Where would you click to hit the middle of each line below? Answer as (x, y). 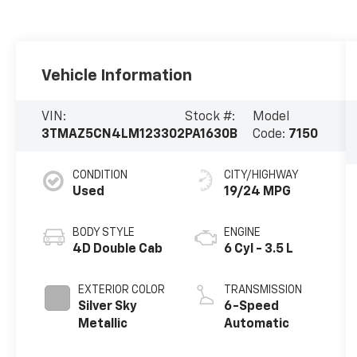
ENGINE (242, 233)
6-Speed (251, 307)
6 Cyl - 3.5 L (258, 250)
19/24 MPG (257, 192)
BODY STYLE (104, 233)
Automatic (256, 325)
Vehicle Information (117, 76)
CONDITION (100, 176)
